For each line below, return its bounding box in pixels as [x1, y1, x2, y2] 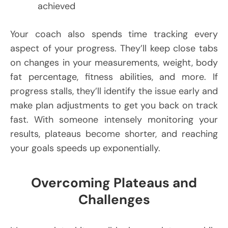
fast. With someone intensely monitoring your [10, 113, 218, 126]
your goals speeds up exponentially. [10, 141, 160, 154]
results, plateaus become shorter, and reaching [10, 127, 218, 140]
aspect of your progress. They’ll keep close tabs [10, 42, 218, 54]
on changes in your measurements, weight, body [10, 56, 218, 69]
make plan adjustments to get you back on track [10, 99, 218, 111]
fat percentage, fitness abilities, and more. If [10, 70, 218, 83]
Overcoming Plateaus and [31, 174, 197, 191]
